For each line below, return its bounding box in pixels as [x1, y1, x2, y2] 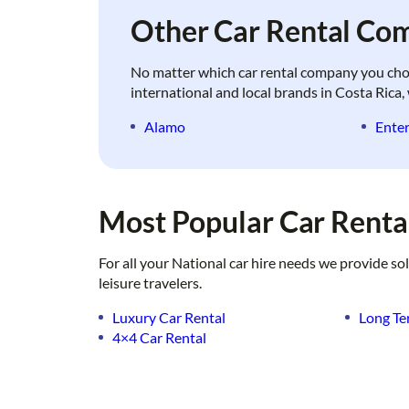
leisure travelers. [99, 274, 202, 292]
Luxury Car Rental [112, 309, 225, 327]
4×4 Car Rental [112, 329, 206, 347]
